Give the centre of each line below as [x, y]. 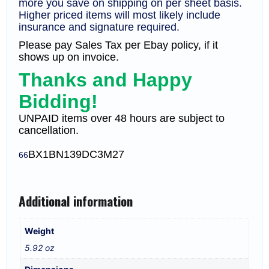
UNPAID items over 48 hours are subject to [122, 119]
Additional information [76, 201]
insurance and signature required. [99, 27]
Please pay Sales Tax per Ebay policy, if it [118, 45]
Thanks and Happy [105, 80]
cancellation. [49, 131]
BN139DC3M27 [86, 155]
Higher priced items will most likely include [119, 15]
